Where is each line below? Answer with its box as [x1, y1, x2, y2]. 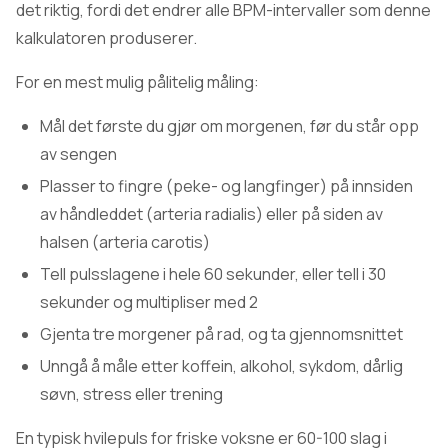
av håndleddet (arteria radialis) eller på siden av [40, 203, 383, 225]
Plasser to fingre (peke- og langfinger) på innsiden [40, 175, 413, 197]
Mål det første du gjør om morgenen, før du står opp [40, 115, 419, 137]
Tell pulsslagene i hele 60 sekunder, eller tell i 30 [40, 263, 386, 285]
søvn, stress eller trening [40, 383, 223, 405]
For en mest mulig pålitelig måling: [16, 71, 259, 93]
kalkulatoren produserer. [16, 27, 197, 49]
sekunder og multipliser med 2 [40, 291, 258, 313]
